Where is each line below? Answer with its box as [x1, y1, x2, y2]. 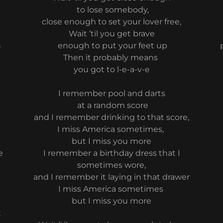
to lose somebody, [74, 5, 149, 14]
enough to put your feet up [56, 41, 167, 50]
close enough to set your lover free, [42, 17, 181, 26]
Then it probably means [63, 53, 160, 62]
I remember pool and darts [58, 89, 165, 98]
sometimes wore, [77, 160, 146, 170]
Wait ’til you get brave [68, 29, 155, 38]
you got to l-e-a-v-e [73, 65, 150, 74]
